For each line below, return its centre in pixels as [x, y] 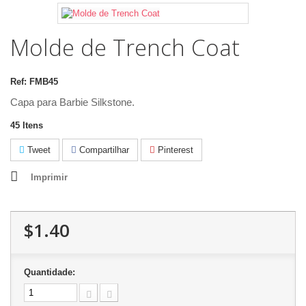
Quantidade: [50, 272]
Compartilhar [103, 150]
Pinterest [174, 150]
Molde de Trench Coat [125, 47]
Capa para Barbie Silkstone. [72, 102]
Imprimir [49, 177]
